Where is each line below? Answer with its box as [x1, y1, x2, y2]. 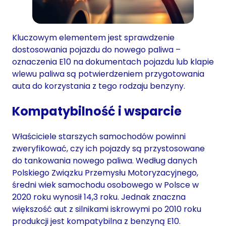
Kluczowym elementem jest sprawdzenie [12, 32, 175, 44]
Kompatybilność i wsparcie [12, 103, 182, 120]
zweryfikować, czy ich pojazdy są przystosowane [12, 143, 205, 155]
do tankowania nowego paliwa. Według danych [12, 155, 197, 167]
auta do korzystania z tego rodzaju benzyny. [12, 80, 185, 92]
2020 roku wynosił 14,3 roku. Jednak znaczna [12, 191, 186, 203]
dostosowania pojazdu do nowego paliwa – [12, 44, 181, 56]
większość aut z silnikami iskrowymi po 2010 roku [12, 203, 201, 215]
